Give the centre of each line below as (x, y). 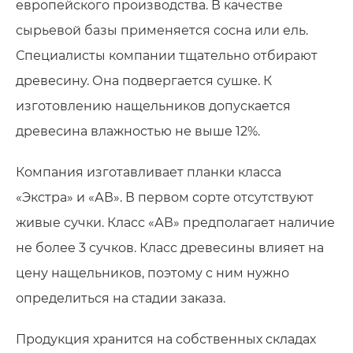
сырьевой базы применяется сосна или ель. (162, 30)
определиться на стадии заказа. (121, 298)
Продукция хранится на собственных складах (166, 339)
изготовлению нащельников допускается (153, 106)
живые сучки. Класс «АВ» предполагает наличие (175, 222)
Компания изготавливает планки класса (149, 172)
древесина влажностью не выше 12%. (138, 131)
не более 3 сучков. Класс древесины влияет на (170, 247)
